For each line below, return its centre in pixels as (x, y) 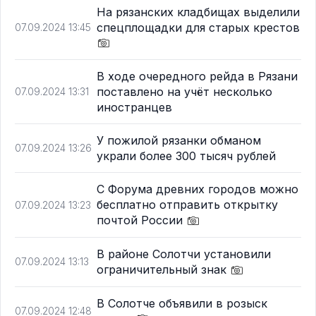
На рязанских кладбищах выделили (198, 12)
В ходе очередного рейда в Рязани (197, 77)
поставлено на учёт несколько (184, 92)
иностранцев (134, 108)
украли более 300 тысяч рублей (186, 156)
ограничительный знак (163, 270)
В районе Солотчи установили (184, 254)
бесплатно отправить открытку (187, 205)
